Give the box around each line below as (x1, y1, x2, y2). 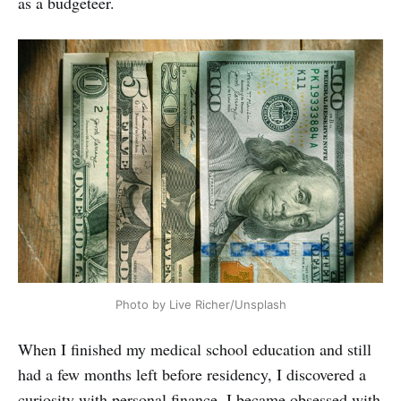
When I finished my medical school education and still (18, 337, 371, 360)
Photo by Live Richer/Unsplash (115, 296, 286, 311)
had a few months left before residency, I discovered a (18, 363, 366, 385)
